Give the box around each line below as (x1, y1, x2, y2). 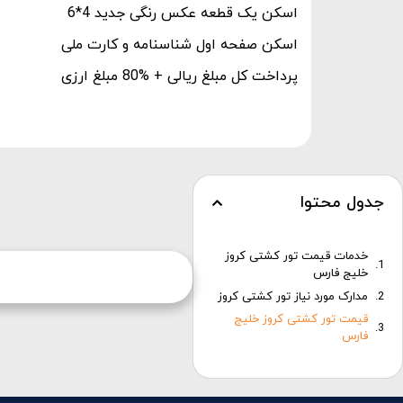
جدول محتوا (300, 192, 384, 214)
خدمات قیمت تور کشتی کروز (225, 248, 368, 264)
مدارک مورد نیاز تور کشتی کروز (218, 288, 368, 305)
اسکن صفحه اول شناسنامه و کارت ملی (61, 35, 298, 55)
